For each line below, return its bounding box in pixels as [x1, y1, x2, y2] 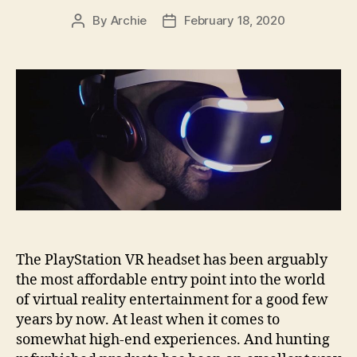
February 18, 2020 [184, 13, 285, 29]
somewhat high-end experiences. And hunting [16, 331, 330, 350]
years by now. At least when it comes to [16, 311, 280, 330]
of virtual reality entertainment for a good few [16, 291, 328, 310]
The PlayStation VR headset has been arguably [16, 251, 328, 270]
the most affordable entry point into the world [16, 271, 325, 290]
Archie [110, 13, 147, 29]
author [77, 31, 115, 47]
